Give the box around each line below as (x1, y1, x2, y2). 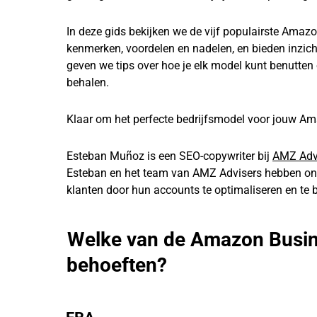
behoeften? (67, 253, 167, 277)
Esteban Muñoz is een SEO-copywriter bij (67, 149, 272, 163)
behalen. (67, 76, 109, 90)
